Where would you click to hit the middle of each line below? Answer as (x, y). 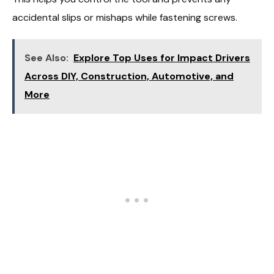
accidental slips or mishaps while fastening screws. (125, 17)
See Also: (46, 58)
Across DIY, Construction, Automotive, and (129, 76)
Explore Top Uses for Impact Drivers (162, 58)
